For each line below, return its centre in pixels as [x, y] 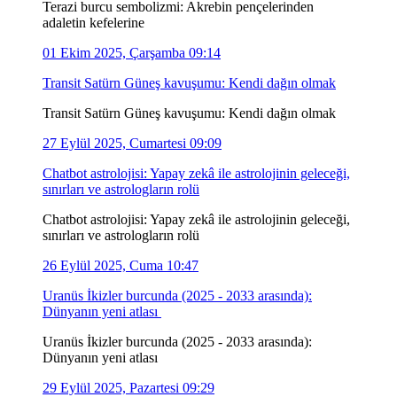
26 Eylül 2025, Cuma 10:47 [121, 265]
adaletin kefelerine [93, 22]
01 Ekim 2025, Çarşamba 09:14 [132, 52]
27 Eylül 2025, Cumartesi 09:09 [132, 143]
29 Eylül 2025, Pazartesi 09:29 [128, 387]
